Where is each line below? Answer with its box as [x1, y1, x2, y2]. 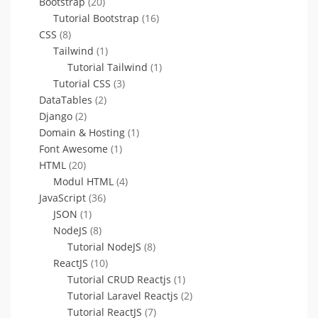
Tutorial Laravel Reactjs [67, 288, 178, 302]
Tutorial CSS [53, 76, 111, 90]
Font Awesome [39, 141, 108, 155]
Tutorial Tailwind [67, 60, 148, 74]
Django [39, 109, 72, 123]
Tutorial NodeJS [67, 239, 141, 253]
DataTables [39, 92, 92, 106]
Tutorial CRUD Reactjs [67, 272, 171, 286]
